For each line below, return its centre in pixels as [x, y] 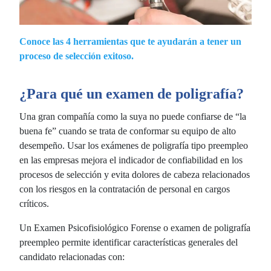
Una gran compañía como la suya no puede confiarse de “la [133, 116]
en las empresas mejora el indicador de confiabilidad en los [131, 160]
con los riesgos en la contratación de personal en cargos [125, 189]
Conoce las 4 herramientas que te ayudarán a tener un [130, 41]
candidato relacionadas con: [72, 256]
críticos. [34, 203]
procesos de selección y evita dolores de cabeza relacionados [135, 174]
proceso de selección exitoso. [77, 56]
